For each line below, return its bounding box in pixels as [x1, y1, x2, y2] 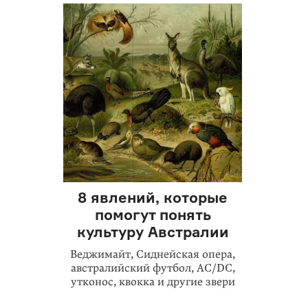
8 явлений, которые [78, 188, 228, 206]
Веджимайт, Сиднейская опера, [70, 247, 235, 261]
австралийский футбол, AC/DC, [70, 261, 235, 275]
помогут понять [94, 206, 211, 223]
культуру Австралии [76, 223, 229, 241]
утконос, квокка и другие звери [70, 275, 235, 289]
